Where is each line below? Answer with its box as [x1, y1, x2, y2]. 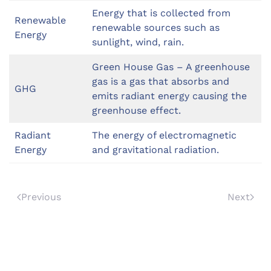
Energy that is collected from [92, 7, 230, 19]
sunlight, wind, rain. [92, 36, 184, 48]
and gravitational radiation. [92, 144, 219, 156]
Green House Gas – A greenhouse [92, 61, 250, 73]
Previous [21, 191, 61, 203]
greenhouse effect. [92, 105, 181, 117]
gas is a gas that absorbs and [92, 76, 229, 88]
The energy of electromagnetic [92, 129, 237, 142]
